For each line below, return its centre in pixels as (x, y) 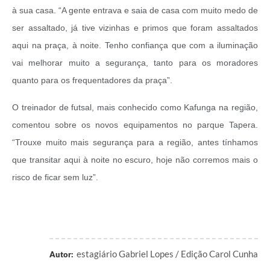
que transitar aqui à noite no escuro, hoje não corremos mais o (135, 160)
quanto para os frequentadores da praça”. (92, 80)
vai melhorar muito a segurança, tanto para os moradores (135, 63)
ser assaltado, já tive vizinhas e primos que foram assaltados (135, 28)
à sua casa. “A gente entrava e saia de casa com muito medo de (135, 11)
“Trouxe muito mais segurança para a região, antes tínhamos (135, 143)
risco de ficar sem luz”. (56, 177)
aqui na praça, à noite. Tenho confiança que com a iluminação (135, 46)
